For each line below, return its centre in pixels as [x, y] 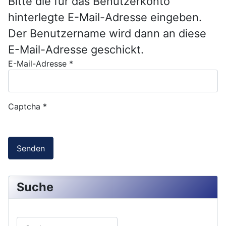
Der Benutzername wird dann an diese [107, 33]
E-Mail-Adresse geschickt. [76, 49]
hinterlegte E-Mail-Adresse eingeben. [105, 17]
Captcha [24, 107]
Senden [31, 148]
